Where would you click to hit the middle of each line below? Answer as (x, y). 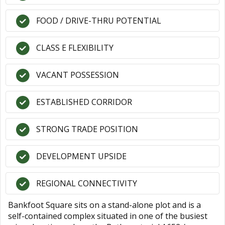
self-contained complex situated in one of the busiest (108, 216)
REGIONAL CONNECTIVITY (87, 183)
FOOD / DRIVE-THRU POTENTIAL (99, 21)
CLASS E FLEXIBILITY (75, 48)
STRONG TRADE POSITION (87, 129)
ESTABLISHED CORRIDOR (84, 102)
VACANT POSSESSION (78, 75)
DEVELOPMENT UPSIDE (81, 156)
